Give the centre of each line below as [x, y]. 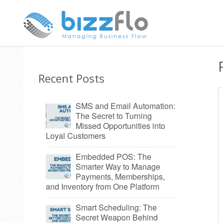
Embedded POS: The [113, 157]
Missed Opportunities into [120, 126]
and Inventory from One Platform [103, 186]
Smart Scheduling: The [116, 207]
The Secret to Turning [114, 116]
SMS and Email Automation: [125, 106]
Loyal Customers [76, 136]
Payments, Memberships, [120, 176]
